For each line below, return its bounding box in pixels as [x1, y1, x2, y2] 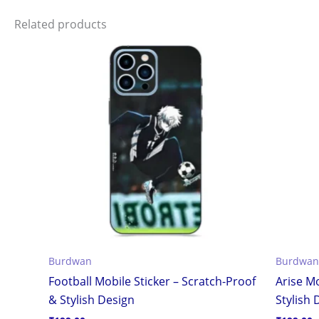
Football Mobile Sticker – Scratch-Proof [48, 273, 256, 290]
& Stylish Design [48, 292, 135, 308]
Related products [14, 16, 107, 32]
